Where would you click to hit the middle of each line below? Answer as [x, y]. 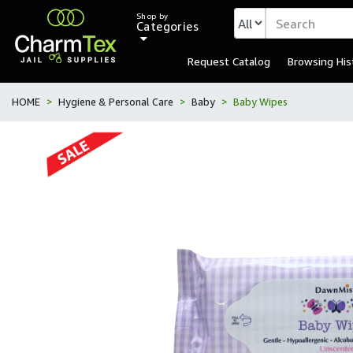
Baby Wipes [260, 102]
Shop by [152, 16]
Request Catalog [229, 61]
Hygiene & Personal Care [116, 102]
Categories [167, 26]
